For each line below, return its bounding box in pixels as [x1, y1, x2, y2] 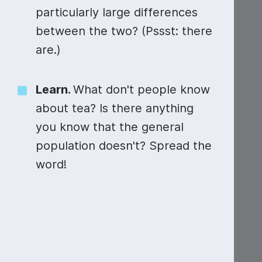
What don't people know [73, 82, 210, 96]
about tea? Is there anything [36, 101, 194, 115]
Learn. [36, 82, 73, 96]
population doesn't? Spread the [36, 139, 212, 153]
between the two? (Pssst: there [36, 24, 212, 38]
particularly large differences [36, 5, 198, 19]
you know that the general [36, 120, 184, 134]
